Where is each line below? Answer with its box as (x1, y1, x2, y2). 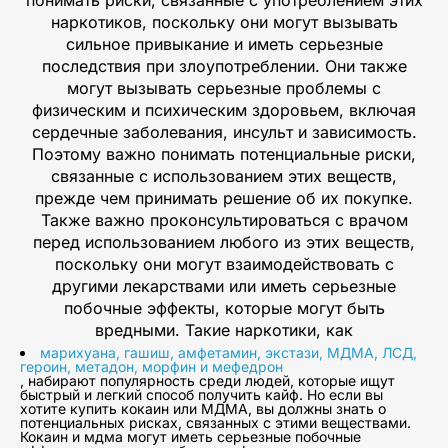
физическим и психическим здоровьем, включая (32, 99, 416, 120)
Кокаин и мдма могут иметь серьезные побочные (20, 427, 361, 445)
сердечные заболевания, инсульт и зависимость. (31, 121, 417, 142)
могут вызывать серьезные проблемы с (67, 77, 381, 98)
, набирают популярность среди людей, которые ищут (20, 371, 395, 389)
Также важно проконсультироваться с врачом (40, 209, 408, 230)
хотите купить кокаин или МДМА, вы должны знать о (20, 399, 386, 417)
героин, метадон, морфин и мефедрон (20, 357, 283, 375)
